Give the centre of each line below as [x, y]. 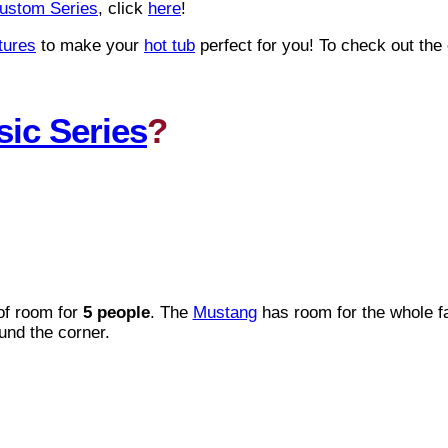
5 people [116, 313]
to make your [90, 45]
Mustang [224, 313]
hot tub [169, 45]
